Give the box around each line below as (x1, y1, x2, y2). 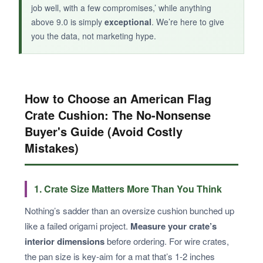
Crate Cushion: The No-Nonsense (25, 106, 211, 123)
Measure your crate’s (130, 219, 217, 232)
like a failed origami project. (25, 219, 130, 232)
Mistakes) (25, 139, 79, 156)
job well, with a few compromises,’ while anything (31, 1, 211, 14)
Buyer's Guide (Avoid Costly (25, 122, 183, 140)
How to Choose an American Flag (25, 89, 211, 107)
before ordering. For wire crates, (104, 234, 229, 247)
